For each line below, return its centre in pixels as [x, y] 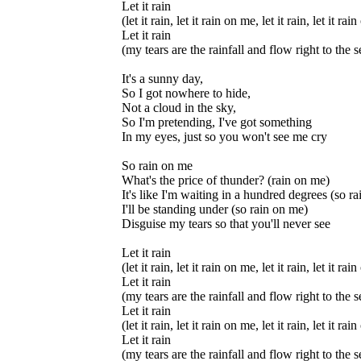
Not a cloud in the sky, [179, 108]
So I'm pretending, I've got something [217, 122]
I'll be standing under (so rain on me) [215, 209]
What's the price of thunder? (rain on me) [226, 180]
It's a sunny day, [162, 79]
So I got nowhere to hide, [186, 93]
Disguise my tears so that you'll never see [226, 224]
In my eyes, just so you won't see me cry [224, 137]
